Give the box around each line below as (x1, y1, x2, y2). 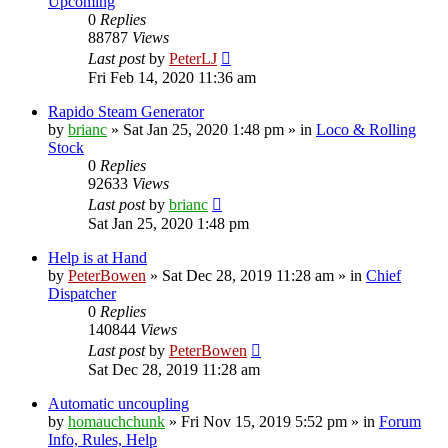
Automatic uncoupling (48, 394, 189, 412)
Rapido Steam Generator (48, 102, 204, 120)
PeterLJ (169, 49, 217, 67)
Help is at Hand (48, 248, 147, 266)
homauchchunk (68, 412, 165, 430)
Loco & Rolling (316, 120, 416, 138)
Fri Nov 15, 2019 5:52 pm (181, 412, 347, 430)
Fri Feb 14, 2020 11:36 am (88, 68, 256, 86)
